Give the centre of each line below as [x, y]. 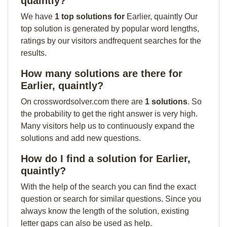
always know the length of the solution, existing [105, 211]
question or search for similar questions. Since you [111, 199]
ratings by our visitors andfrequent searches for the [111, 41]
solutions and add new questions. [81, 138]
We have [38, 16]
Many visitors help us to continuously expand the [108, 126]
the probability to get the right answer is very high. [109, 114]
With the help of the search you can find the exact [108, 187]
